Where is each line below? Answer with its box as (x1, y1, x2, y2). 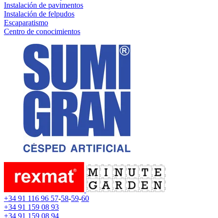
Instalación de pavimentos (4, 1, 83, 9)
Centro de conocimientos (4, 27, 80, 36)
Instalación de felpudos (4, 10, 74, 18)
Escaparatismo (4, 18, 48, 27)
